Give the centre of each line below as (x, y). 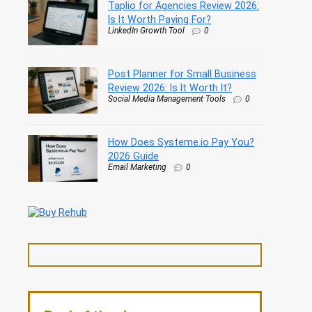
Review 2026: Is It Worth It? (170, 87)
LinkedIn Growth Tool (146, 30)
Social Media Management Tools (167, 99)
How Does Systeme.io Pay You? (181, 142)
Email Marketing (137, 167)
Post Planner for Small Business (182, 73)
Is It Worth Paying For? (159, 19)
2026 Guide (133, 156)
